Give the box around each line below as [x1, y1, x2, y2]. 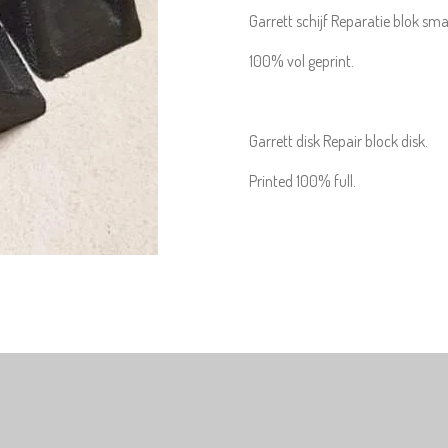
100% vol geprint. [249, 51, 357, 71]
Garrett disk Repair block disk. [249, 131, 428, 151]
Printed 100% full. [249, 171, 356, 191]
